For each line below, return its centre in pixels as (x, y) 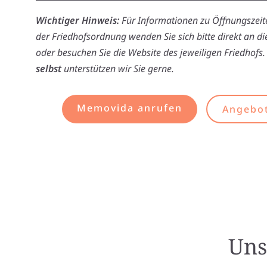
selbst (49, 69)
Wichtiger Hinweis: (77, 20)
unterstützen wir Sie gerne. (118, 69)
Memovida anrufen (129, 108)
